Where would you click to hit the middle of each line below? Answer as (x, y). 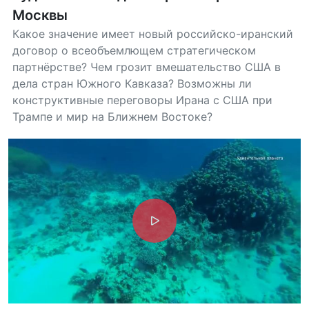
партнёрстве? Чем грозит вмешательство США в (147, 67)
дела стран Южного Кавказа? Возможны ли (132, 83)
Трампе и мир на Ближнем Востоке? (112, 117)
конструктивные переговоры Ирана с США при (142, 100)
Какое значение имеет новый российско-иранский (153, 34)
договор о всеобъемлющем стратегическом (134, 50)
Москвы (40, 15)
